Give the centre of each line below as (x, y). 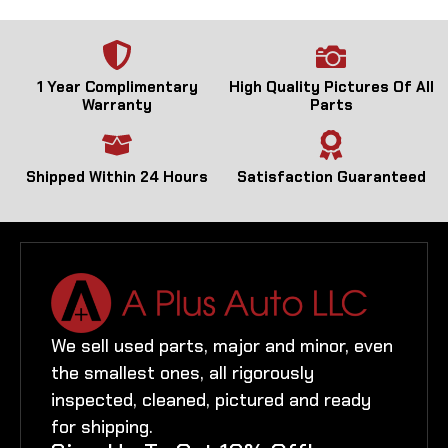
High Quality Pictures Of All (331, 86)
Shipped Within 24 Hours (117, 176)
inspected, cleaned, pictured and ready (211, 399)
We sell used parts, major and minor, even (222, 345)
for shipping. (102, 426)
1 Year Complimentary (117, 86)
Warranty (117, 104)
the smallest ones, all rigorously (182, 372)
